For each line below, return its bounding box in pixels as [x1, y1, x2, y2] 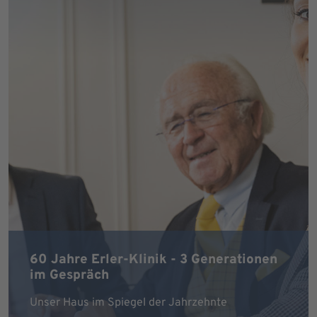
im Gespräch [30, 267, 109, 284]
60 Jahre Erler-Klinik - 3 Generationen [30, 251, 277, 268]
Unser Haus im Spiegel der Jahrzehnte [30, 296, 227, 310]
